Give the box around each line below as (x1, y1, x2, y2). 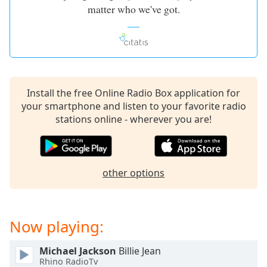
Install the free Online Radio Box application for (27, 86, 240, 100)
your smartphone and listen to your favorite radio (21, 100, 246, 113)
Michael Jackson (39, 244, 116, 257)
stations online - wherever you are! (55, 113, 212, 126)
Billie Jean (116, 244, 161, 257)
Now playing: (10, 216, 104, 237)
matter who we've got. (87, 2, 180, 16)
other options (103, 166, 164, 179)
